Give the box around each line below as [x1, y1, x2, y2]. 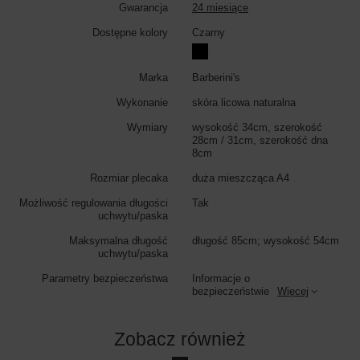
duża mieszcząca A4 [192, 171, 289, 184]
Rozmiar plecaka [90, 171, 168, 184]
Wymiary [127, 121, 168, 133]
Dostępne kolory [92, 26, 168, 39]
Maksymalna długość [69, 234, 168, 247]
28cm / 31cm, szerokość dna [192, 133, 328, 146]
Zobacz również [114, 328, 246, 350]
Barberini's [192, 71, 240, 84]
